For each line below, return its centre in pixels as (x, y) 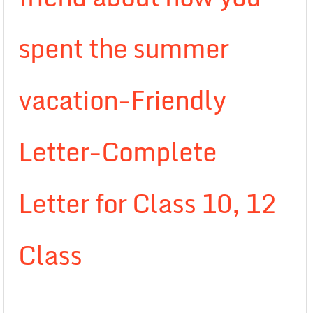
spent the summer (123, 48)
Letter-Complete (117, 152)
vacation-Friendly (122, 100)
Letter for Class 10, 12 (147, 203)
